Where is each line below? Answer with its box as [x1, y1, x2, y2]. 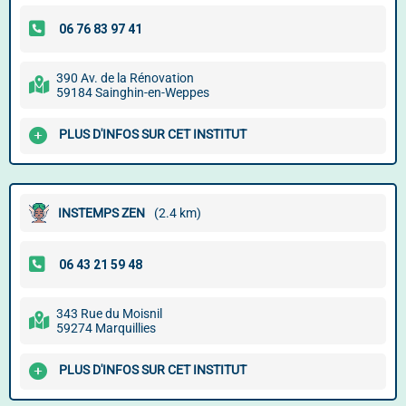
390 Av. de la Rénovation [56, 71, 194, 85]
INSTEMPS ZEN [58, 206, 145, 220]
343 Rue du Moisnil [56, 306, 162, 321]
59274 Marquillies [56, 321, 156, 335]
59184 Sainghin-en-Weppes [56, 85, 209, 100]
